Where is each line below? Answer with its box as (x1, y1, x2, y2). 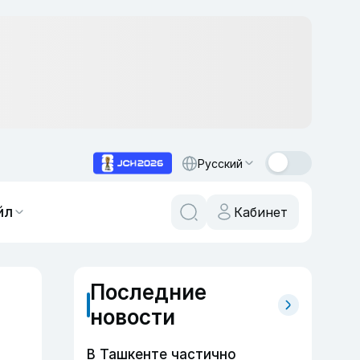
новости (89, 305, 175, 329)
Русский (198, 156, 243, 170)
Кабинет (234, 204, 288, 220)
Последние (89, 280, 207, 305)
